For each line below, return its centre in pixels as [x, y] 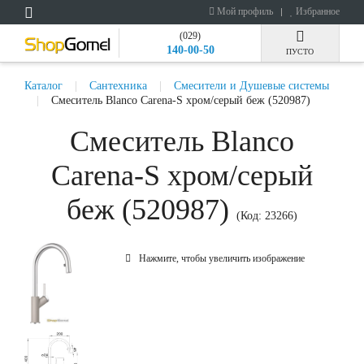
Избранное [316, 11]
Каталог [43, 86]
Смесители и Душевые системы [251, 86]
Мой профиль [244, 11]
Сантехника [118, 86]
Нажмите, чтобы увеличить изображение [221, 258]
